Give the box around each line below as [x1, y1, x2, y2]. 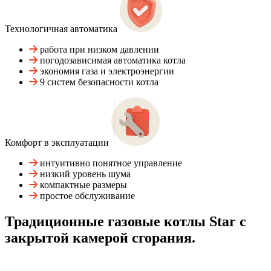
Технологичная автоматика [5, 24, 120, 34]
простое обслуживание [40, 191, 135, 201]
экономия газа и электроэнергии [40, 66, 174, 77]
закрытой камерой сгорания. [5, 230, 195, 246]
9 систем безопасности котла [40, 77, 158, 88]
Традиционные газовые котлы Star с [5, 214, 246, 230]
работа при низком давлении [40, 44, 159, 55]
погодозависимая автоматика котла [40, 55, 186, 66]
